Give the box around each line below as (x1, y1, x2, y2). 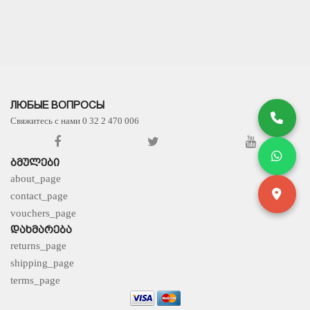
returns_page (10, 240, 66, 251)
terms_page (10, 275, 60, 286)
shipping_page (10, 257, 74, 268)
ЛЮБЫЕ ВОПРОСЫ (10, 99, 104, 111)
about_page (10, 173, 61, 184)
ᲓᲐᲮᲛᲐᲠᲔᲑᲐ (10, 224, 72, 236)
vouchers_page (10, 208, 76, 219)
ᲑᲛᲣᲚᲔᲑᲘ (10, 156, 60, 169)
